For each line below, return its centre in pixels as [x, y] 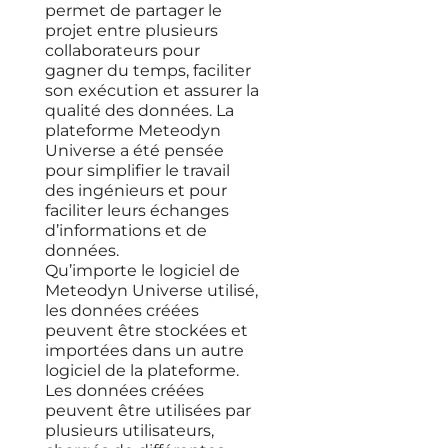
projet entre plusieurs [131, 30]
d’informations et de [125, 230]
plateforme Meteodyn [132, 130]
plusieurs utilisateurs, [129, 430]
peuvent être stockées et [146, 330]
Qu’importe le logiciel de [142, 270]
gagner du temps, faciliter [147, 70]
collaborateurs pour [122, 50]
